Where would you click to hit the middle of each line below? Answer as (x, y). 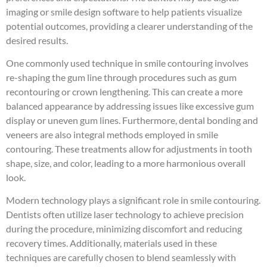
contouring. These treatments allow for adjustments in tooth (129, 149)
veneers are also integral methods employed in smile (112, 135)
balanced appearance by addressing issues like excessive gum (130, 106)
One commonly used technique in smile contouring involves (127, 63)
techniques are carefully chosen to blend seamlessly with (121, 257)
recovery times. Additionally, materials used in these (111, 243)
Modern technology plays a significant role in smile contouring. (133, 200)
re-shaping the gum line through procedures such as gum (121, 77)
